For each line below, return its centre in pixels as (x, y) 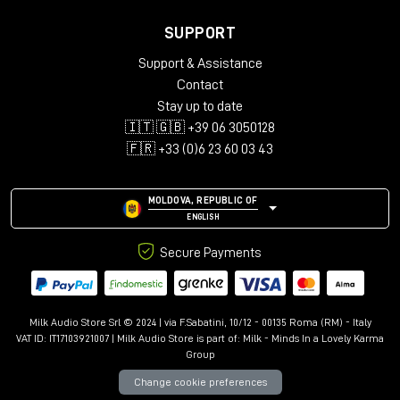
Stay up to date (200, 107)
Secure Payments (209, 254)
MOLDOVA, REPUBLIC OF (203, 201)
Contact (200, 85)
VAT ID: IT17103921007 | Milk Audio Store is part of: (129, 338)
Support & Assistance (200, 64)
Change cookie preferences (200, 382)
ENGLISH (203, 218)
